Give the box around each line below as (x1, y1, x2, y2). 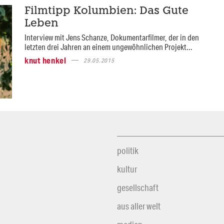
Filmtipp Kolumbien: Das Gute (24, 5, 188, 16)
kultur (117, 163, 137, 175)
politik (117, 145, 138, 156)
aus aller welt (117, 200, 160, 212)
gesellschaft (117, 182, 158, 193)
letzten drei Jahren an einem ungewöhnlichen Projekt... (24, 41, 192, 52)
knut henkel (24, 54, 66, 65)
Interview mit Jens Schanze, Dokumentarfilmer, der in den (24, 31, 199, 42)
